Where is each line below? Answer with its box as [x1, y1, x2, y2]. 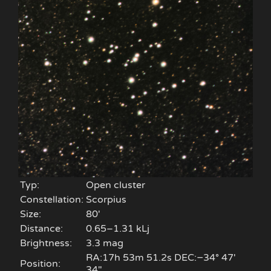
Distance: [20, 223, 63, 235]
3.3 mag [86, 237, 123, 250]
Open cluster [86, 179, 145, 192]
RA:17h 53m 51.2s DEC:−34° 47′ [86, 252, 236, 264]
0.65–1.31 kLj [86, 223, 149, 235]
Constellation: [20, 194, 83, 206]
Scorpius [86, 194, 126, 206]
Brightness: [20, 237, 72, 250]
